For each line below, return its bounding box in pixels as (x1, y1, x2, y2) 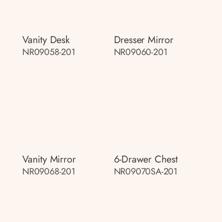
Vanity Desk (22, 33, 70, 47)
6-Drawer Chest (113, 152, 178, 166)
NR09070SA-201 (113, 165, 177, 178)
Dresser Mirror (113, 33, 173, 47)
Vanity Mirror (22, 152, 76, 166)
